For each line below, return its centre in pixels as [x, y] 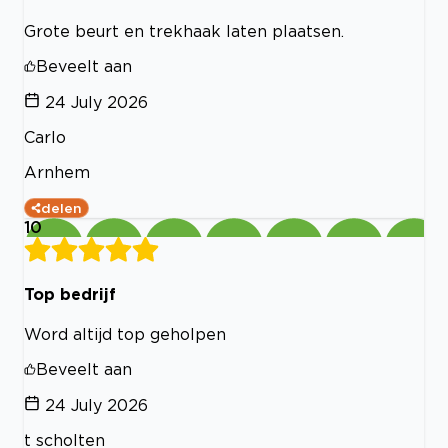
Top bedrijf [70, 293]
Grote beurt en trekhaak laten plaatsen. [184, 30]
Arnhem [57, 171]
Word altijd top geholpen [125, 334]
